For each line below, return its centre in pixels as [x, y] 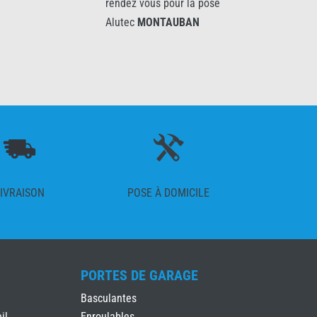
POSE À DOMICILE [169, 193]
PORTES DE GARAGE [139, 275]
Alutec [105, 23]
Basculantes [108, 298]
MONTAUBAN [152, 23]
